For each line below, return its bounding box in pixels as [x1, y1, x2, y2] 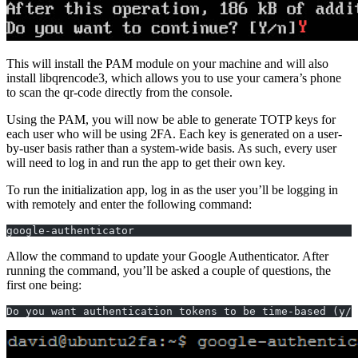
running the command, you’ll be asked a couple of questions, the [6, 263, 331, 277]
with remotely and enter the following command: [6, 197, 252, 211]
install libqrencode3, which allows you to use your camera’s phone [6, 70, 341, 85]
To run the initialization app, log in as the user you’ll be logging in [6, 182, 338, 197]
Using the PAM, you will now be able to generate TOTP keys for [6, 112, 336, 126]
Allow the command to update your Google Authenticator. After [6, 249, 328, 263]
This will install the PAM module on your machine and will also [6, 56, 328, 70]
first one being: [6, 277, 82, 292]
